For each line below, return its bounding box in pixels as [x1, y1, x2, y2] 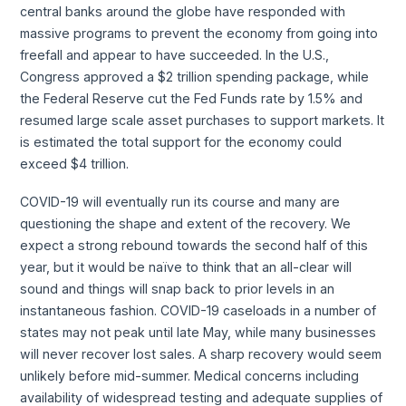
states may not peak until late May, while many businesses [20, 324, 377, 340]
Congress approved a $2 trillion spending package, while [20, 68, 370, 84]
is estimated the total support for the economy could [20, 133, 343, 150]
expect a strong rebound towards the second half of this [20, 237, 369, 253]
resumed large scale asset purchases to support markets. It [20, 111, 385, 128]
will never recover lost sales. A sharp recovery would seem [20, 345, 382, 362]
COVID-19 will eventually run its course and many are [20, 193, 341, 209]
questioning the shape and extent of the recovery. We [20, 215, 352, 231]
